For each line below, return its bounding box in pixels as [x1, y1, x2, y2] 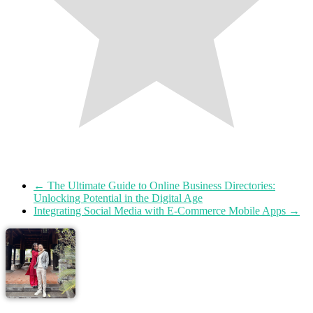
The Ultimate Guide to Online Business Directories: [45, 180, 275, 192]
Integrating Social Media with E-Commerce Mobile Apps [34, 205, 289, 217]
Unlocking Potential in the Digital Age [34, 192, 203, 205]
